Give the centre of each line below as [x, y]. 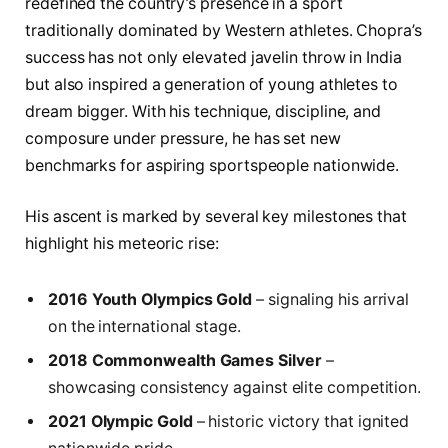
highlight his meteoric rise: [122, 244]
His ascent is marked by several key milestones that [216, 217]
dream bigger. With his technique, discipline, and [203, 111]
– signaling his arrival [331, 300]
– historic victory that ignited [301, 422]
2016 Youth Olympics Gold [150, 300]
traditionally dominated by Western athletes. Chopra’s [223, 30]
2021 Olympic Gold [120, 422]
